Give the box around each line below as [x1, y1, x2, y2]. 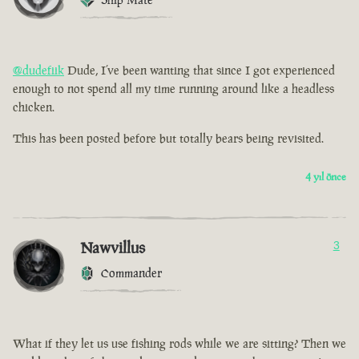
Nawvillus [80, 237, 145, 259]
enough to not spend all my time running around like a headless [13, 81, 334, 97]
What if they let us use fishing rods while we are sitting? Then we [13, 336, 346, 352]
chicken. [13, 99, 54, 115]
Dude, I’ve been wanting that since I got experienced [64, 63, 335, 79]
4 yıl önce [305, 170, 346, 184]
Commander [101, 265, 162, 281]
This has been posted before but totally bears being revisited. [13, 131, 324, 147]
